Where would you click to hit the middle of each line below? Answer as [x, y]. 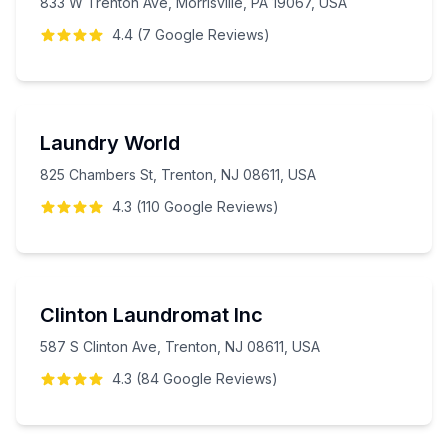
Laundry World [110, 143]
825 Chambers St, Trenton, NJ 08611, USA [178, 174]
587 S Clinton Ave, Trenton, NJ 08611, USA [180, 346]
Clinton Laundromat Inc [151, 315]
